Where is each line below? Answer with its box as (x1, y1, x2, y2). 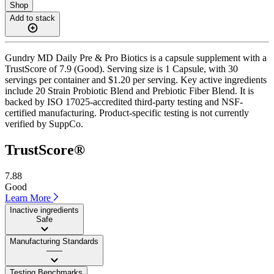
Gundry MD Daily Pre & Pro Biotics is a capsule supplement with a (5, 52, 267, 63)
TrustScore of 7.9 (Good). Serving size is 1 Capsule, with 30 (5, 63, 238, 74)
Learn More (5, 192, 53, 203)
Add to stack (10, 13, 55, 23)
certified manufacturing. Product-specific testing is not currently (5, 107, 249, 118)
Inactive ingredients (10, 205, 79, 215)
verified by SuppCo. (5, 118, 83, 129)
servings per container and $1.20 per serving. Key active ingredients (5, 74, 267, 85)
